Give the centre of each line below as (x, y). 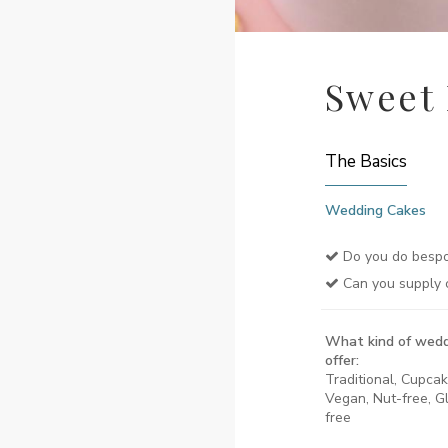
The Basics (365, 161)
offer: (341, 360)
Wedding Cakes (375, 210)
